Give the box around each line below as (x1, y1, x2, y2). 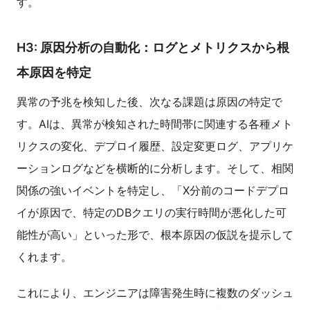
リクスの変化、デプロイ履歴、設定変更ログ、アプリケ (17, 139, 293, 154)
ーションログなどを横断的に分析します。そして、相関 (17, 161, 293, 176)
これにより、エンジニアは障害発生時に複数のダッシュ (17, 286, 293, 300)
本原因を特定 (17, 65, 91, 80)
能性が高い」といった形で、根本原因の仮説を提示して (17, 228, 293, 242)
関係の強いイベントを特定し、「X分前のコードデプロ (17, 183, 289, 198)
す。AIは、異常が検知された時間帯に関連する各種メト (17, 117, 293, 131)
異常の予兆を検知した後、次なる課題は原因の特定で (17, 95, 282, 109)
